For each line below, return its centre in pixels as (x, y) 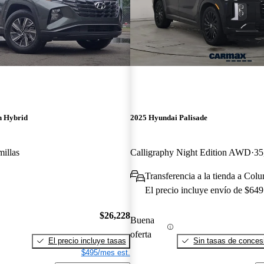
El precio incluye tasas (87, 240)
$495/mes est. (105, 252)
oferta (141, 234)
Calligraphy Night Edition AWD (190, 153)
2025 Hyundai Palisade (169, 118)
